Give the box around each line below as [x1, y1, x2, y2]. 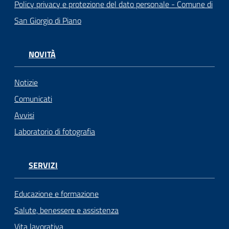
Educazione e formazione [14, 187, 99, 200]
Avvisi [14, 109, 34, 122]
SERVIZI [29, 159, 58, 172]
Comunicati [14, 93, 52, 105]
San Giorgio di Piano [14, 14, 81, 27]
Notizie [14, 76, 38, 89]
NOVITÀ [29, 48, 56, 61]
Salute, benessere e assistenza [14, 203, 119, 216]
